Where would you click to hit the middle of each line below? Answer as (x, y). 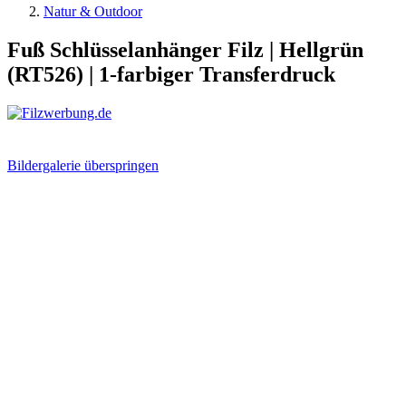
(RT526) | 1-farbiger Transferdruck (171, 74)
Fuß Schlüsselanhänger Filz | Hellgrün (185, 49)
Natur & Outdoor (93, 11)
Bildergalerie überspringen (83, 165)
